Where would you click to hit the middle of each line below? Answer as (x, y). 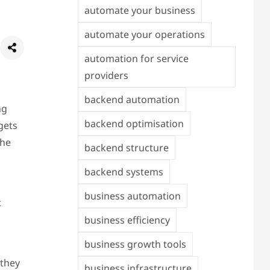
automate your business (140, 10)
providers (106, 75)
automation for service (136, 58)
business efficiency (127, 220)
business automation (132, 196)
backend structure (126, 148)
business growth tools (135, 244)
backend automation (132, 99)
